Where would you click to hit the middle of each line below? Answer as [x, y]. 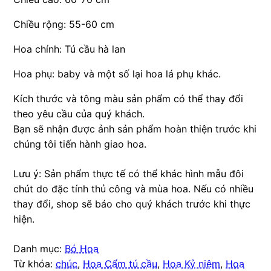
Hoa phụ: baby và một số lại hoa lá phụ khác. [117, 73]
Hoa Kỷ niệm [192, 263]
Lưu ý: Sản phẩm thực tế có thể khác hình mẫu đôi [129, 173]
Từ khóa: [35, 263]
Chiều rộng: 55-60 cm [64, 24]
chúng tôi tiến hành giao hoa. [80, 144]
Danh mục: [39, 248]
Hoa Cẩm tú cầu [120, 263]
